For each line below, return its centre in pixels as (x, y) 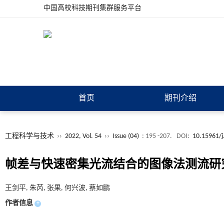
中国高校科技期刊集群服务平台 (92, 8)
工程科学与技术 (29, 136)
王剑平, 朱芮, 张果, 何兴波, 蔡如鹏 (57, 188)
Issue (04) (126, 136)
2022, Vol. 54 (84, 136)
